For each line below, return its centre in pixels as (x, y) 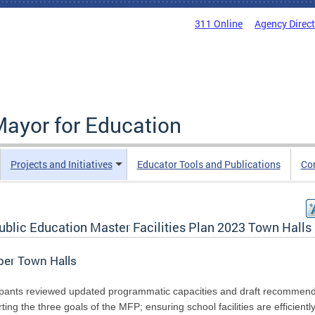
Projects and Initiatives (61, 164)
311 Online (219, 24)
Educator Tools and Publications (208, 164)
